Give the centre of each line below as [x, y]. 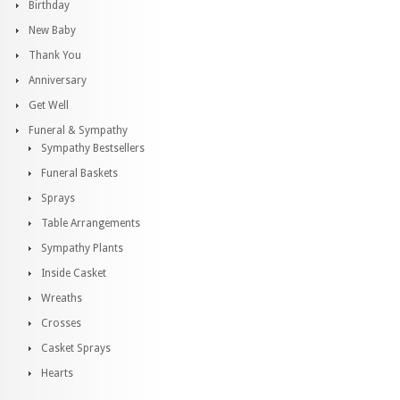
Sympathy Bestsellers [93, 148]
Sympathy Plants [82, 248]
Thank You [55, 55]
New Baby [52, 30]
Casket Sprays [76, 348]
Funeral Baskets [79, 173]
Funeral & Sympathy [78, 130]
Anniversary [58, 80]
